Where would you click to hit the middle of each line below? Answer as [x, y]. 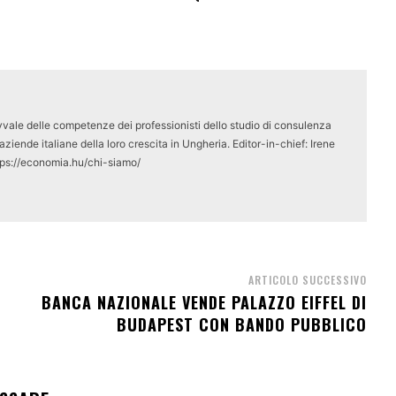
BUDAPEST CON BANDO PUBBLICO [241, 325]
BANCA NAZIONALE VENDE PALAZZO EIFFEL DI [204, 303]
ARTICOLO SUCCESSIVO [307, 280]
